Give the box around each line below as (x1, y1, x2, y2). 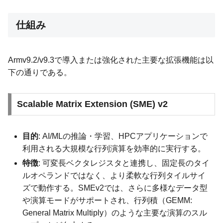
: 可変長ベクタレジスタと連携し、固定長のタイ (38, 158, 210, 167)
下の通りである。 (8, 68, 72, 77)
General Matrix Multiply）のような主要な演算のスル (22, 208, 208, 217)
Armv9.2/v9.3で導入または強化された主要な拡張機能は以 (8, 55, 214, 64)
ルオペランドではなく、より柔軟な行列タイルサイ (22, 171, 206, 180)
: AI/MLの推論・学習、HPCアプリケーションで (38, 132, 208, 141)
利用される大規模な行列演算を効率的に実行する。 (22, 144, 206, 153)
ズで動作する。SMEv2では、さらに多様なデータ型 (22, 183, 208, 192)
